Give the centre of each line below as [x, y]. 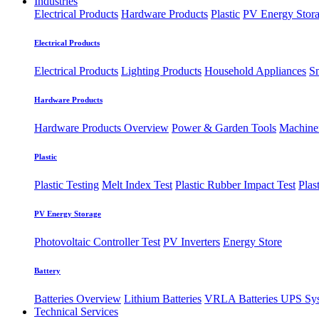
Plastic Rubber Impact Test [235, 185]
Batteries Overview [78, 298]
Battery [47, 270]
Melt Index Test [137, 185]
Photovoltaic [64, 242]
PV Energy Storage [68, 214]
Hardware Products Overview [101, 128]
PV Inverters [192, 242]
